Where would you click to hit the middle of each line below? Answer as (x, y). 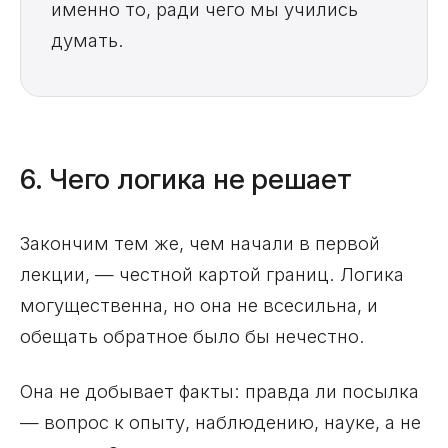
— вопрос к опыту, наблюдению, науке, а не (220, 422)
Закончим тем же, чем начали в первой (200, 243)
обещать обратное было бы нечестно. (192, 336)
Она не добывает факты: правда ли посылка (219, 391)
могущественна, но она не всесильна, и (199, 305)
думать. (87, 40)
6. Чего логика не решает (186, 180)
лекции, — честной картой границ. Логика (212, 274)
